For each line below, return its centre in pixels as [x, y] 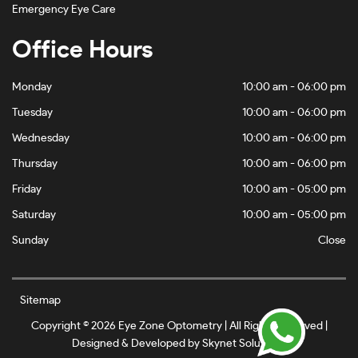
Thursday [35, 164]
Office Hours [82, 50]
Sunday [30, 241]
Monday [32, 87]
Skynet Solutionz [243, 344]
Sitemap [40, 300]
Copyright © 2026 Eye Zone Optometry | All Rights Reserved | [179, 326]
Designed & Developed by [137, 344]
